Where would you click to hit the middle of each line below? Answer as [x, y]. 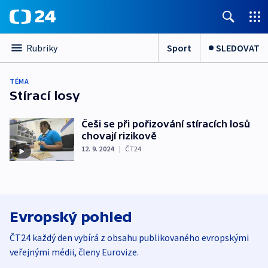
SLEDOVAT [238, 48]
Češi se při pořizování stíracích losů [166, 124]
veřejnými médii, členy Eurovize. [74, 252]
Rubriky [42, 48]
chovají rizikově [119, 136]
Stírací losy [45, 95]
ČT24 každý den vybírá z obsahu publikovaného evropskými [129, 237]
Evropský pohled [71, 217]
